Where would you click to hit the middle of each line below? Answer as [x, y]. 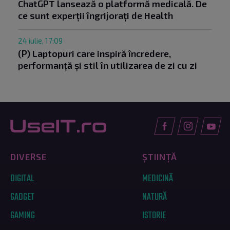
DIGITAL [22, 178]
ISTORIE [154, 215]
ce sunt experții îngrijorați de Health [95, 15]
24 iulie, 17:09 [40, 40]
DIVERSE [28, 156]
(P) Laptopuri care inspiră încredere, [94, 53]
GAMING [23, 215]
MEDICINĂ [158, 178]
